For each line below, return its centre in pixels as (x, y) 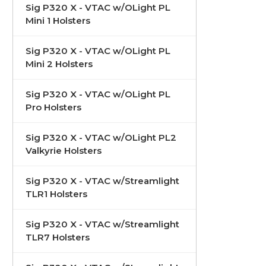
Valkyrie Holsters (64, 151)
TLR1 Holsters (56, 194)
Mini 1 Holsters (58, 21)
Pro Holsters (53, 107)
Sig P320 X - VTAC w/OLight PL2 (101, 138)
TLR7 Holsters (58, 237)
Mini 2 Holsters (59, 64)
